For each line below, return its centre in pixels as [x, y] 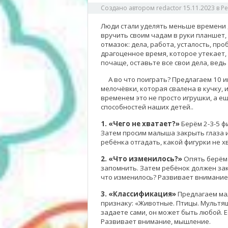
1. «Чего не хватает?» [140, 124]
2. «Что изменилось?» [142, 159]
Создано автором [129, 8]
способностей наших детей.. [147, 107]
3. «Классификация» [138, 194]
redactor [169, 8]
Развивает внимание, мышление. [156, 221]
